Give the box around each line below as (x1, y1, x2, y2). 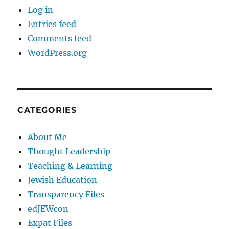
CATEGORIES (17, 105, 77, 115)
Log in (28, 4, 54, 15)
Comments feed (28, 33, 92, 43)
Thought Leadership (28, 146, 111, 156)
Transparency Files (28, 189, 105, 199)
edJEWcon (28, 203, 69, 214)
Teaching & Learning (28, 160, 113, 171)
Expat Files (28, 217, 73, 228)
